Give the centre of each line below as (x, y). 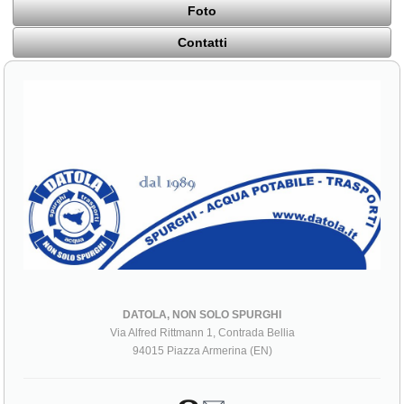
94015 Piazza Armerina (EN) (202, 351)
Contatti (202, 43)
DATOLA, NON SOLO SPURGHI (202, 315)
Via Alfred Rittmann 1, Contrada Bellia (202, 333)
